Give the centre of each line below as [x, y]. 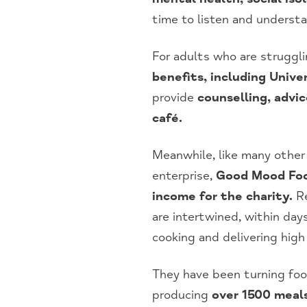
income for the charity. [222, 196]
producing [182, 295]
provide [175, 98]
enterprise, [184, 176]
